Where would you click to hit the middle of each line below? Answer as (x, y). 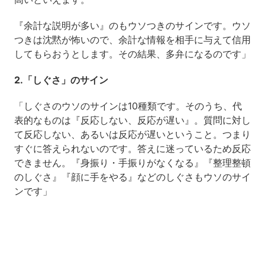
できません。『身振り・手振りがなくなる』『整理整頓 (132, 163)
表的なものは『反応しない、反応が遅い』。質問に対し (132, 120)
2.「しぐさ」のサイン (61, 80)
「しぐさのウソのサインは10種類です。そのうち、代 (128, 106)
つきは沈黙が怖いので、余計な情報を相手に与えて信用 (132, 40)
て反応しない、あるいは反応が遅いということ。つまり (132, 135)
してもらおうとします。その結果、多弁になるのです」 (132, 54)
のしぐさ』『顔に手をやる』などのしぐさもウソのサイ (132, 177)
